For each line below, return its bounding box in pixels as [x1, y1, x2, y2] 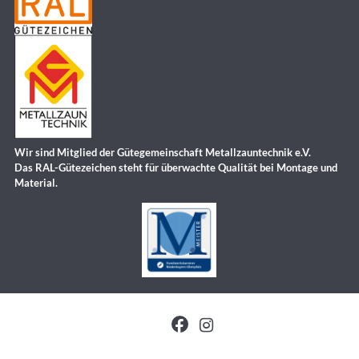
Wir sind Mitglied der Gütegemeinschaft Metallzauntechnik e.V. [14, 146, 311, 159]
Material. [14, 176, 58, 190]
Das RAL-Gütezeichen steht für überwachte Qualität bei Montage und [14, 161, 337, 175]
